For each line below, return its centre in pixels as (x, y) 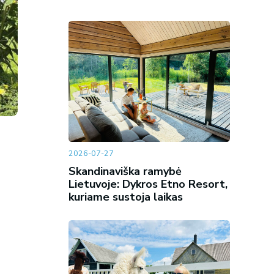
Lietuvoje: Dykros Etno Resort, (148, 184)
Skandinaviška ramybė (125, 171)
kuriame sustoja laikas (125, 197)
